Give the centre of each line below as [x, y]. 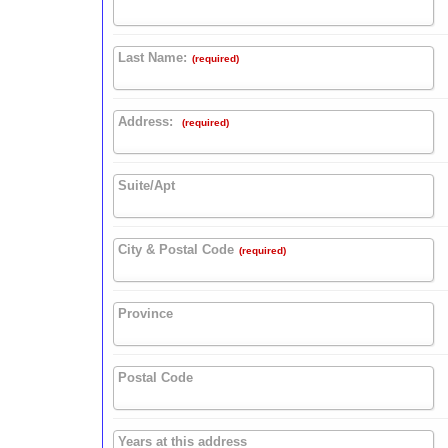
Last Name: [152, 58]
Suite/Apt [146, 186]
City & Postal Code [176, 250]
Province [145, 314]
